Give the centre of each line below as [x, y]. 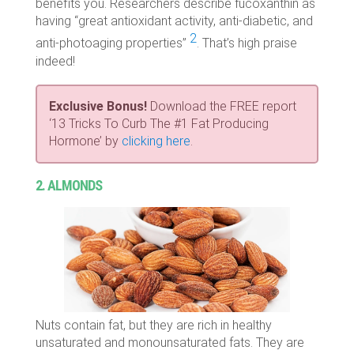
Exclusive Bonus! [98, 106]
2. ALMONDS [68, 185]
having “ [56, 21]
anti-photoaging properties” [112, 43]
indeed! [55, 61]
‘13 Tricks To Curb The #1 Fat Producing [158, 123]
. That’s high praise [247, 43]
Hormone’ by [85, 141]
